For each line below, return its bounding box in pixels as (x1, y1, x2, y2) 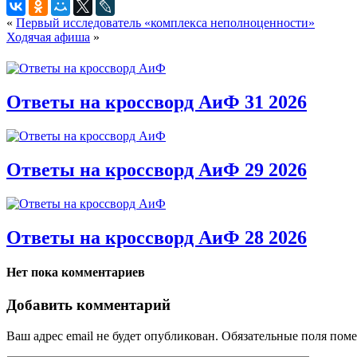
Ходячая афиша (6, 29, 90, 44)
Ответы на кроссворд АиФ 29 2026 (6, 159, 307, 180)
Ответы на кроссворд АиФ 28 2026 (6, 226, 307, 248)
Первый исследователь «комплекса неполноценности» (16, 15, 315, 29)
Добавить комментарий (6, 296, 171, 314)
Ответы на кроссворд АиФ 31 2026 (6, 91, 307, 112)
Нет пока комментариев (6, 265, 145, 279)
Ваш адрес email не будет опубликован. (6, 328, 218, 343)
